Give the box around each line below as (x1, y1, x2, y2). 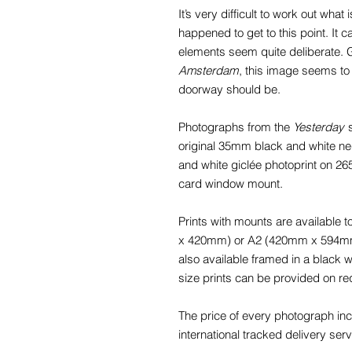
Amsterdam (178, 62, 238, 78)
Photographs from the (178, 119, 293, 134)
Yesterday (293, 119, 344, 134)
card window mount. (178, 175, 283, 191)
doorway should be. (178, 81, 280, 97)
